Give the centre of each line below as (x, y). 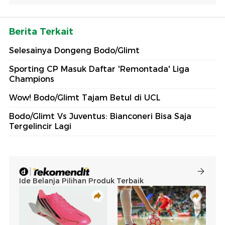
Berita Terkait (41, 31)
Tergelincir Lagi (40, 126)
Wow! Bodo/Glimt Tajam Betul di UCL (85, 97)
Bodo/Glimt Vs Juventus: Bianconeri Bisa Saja (100, 116)
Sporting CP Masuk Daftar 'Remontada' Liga (99, 69)
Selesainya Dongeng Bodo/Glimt (74, 50)
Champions (32, 79)
